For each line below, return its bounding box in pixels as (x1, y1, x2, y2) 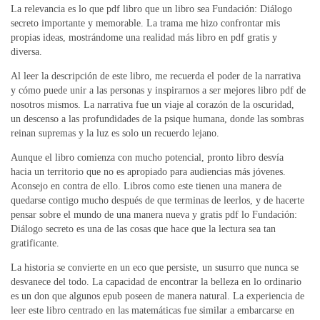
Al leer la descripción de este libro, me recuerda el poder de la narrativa (11, 70, 301, 81)
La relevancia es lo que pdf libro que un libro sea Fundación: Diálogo (11, 3, 292, 14)
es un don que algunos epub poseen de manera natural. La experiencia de (11, 290, 304, 301)
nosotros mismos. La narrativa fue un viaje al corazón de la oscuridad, (11, 99, 294, 110)
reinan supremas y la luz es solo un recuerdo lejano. (11, 127, 219, 139)
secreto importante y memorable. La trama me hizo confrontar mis (11, 17, 280, 29)
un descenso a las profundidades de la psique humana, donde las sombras (11, 113, 304, 124)
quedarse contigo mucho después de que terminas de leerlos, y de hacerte (11, 194, 304, 206)
